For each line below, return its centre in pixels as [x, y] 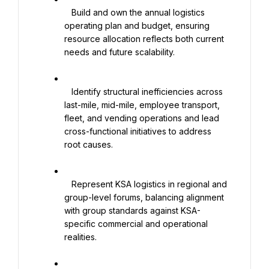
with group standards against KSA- [132, 210]
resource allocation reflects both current [144, 39]
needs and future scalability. [119, 52]
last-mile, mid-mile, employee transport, [142, 105]
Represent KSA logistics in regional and [68, 184]
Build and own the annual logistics [68, 12]
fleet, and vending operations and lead [142, 118]
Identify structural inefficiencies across [68, 92]
